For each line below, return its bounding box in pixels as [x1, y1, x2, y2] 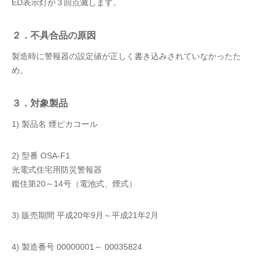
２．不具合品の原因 [12, 30, 96, 41]
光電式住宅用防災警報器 [12, 166, 102, 175]
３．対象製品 [12, 98, 68, 109]
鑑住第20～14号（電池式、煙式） [12, 180, 137, 189]
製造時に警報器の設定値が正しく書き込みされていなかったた [12, 52, 241, 61]
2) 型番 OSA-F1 [12, 151, 70, 161]
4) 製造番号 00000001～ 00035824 [12, 243, 142, 252]
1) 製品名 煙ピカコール [12, 120, 98, 129]
